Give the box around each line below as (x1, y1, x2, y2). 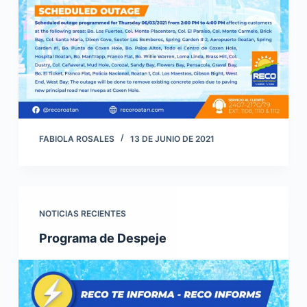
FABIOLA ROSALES (38, 133, 114, 144)
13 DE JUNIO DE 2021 (130, 133, 214, 144)
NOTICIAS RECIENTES (38, 208, 126, 219)
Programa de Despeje (38, 230, 167, 245)
